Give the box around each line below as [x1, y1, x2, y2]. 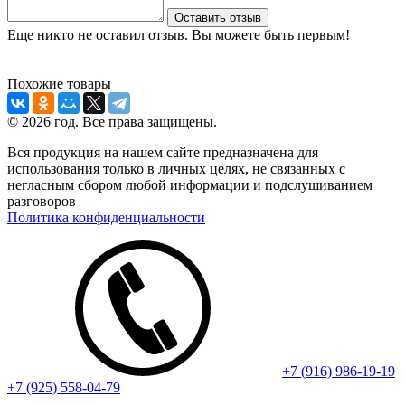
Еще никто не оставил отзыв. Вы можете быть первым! [7, 27, 350, 43]
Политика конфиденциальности [7, 210, 205, 226]
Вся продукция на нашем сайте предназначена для [7, 145, 318, 161]
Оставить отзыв [174, 11, 261, 25]
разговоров [7, 193, 76, 210]
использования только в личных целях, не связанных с [7, 161, 345, 177]
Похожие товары [7, 76, 111, 92]
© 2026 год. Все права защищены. [7, 114, 217, 130]
